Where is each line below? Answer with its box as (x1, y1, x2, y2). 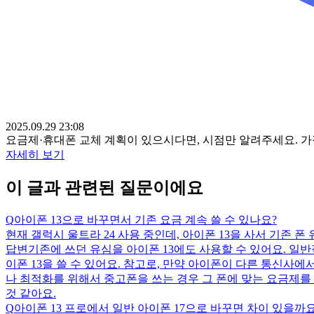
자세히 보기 (6, 148, 64, 161)
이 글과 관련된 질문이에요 (6, 178, 203, 197)
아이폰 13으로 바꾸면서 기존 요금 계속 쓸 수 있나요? (14, 213, 277, 226)
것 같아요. (6, 287, 56, 299)
